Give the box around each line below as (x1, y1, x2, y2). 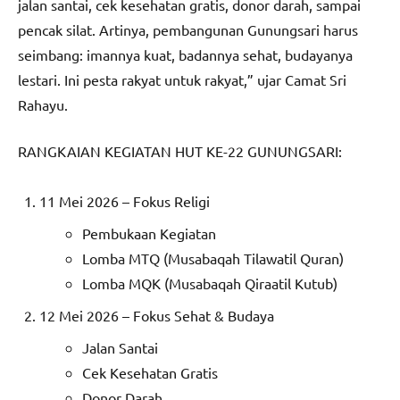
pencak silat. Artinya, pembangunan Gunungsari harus (18, 21, 358, 39)
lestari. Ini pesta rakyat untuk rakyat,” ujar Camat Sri (18, 71, 346, 89)
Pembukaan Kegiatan (82, 224, 216, 243)
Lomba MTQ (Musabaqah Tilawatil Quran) (82, 249, 344, 268)
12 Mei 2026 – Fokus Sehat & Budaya (39, 306, 274, 325)
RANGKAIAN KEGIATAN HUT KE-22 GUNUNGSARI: (18, 142, 342, 161)
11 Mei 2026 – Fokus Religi (39, 192, 210, 211)
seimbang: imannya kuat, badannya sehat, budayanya (18, 46, 353, 64)
